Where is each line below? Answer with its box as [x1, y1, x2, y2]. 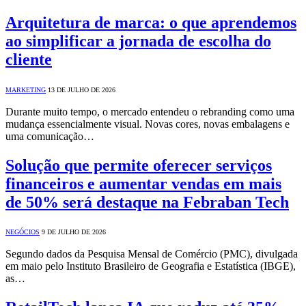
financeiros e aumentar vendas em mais [5, 174, 281, 193]
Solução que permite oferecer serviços [5, 156, 272, 174]
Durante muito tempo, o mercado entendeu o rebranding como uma [5, 105, 294, 117]
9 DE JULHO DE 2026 [42, 228, 106, 236]
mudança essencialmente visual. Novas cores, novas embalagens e [5, 117, 290, 130]
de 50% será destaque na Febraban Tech [5, 193, 289, 211]
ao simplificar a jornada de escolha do [5, 31, 271, 50]
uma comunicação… [5, 130, 94, 142]
